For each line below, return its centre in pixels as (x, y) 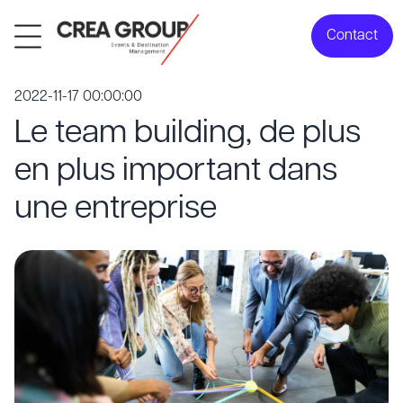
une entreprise (116, 210)
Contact (352, 36)
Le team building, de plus (188, 134)
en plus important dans (176, 172)
